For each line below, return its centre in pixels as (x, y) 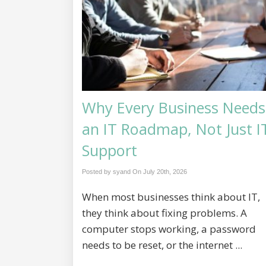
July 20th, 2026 (165, 172)
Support (110, 150)
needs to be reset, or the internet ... (162, 245)
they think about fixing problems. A (165, 213)
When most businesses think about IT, (171, 197)
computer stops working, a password (169, 229)
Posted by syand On (113, 172)
